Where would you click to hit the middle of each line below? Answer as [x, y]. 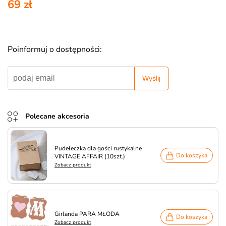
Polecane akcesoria [57, 116]
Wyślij [151, 78]
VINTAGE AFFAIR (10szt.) [90, 156]
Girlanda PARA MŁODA [87, 214]
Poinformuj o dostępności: [55, 49]
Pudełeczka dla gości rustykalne [98, 148]
